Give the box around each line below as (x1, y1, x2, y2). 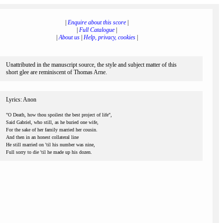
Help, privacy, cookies (83, 34, 135, 41)
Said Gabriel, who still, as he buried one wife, (6, 119, 99, 125)
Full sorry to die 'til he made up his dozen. (6, 149, 92, 155)
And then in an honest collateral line (6, 134, 79, 140)
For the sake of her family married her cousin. (6, 127, 98, 132)
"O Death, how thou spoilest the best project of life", (6, 112, 112, 117)
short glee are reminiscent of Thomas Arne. (6, 69, 107, 76)
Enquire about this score (68, 19, 126, 26)
